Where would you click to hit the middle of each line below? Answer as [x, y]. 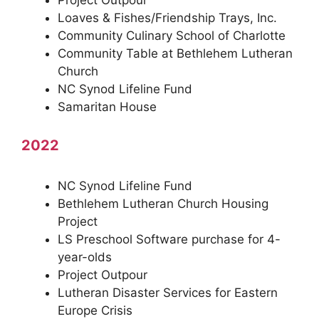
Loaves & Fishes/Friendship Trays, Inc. [167, 18]
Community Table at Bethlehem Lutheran [175, 53]
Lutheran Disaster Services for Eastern [168, 292]
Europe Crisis [95, 310]
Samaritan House [107, 107]
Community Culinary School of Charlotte [172, 36]
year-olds [85, 257]
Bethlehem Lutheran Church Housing [163, 203]
